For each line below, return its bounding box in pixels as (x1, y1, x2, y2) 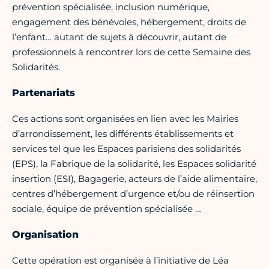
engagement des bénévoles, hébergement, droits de (12, 16, 246, 28)
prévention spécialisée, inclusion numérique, (12, 1, 210, 13)
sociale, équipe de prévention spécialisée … (12, 203, 201, 215)
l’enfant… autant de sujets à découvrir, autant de (12, 31, 226, 43)
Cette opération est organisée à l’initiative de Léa (12, 255, 229, 267)
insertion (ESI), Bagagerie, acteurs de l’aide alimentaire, (12, 173, 257, 185)
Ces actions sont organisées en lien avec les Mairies (12, 113, 238, 125)
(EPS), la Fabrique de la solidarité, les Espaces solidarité (12, 158, 256, 170)
